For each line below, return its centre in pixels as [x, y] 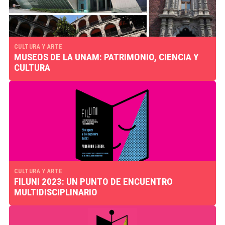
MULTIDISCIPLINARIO [55, 192]
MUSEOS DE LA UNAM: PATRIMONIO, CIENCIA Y [106, 57]
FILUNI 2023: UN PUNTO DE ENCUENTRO [93, 182]
